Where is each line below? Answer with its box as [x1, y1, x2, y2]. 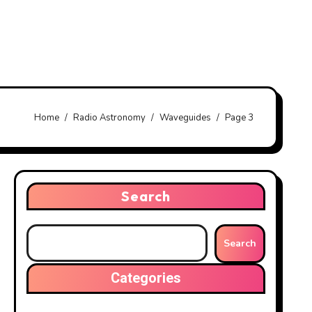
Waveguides [159, 111, 211, 124]
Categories [110, 268, 181, 288]
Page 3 [225, 111, 253, 124]
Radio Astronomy [73, 111, 146, 124]
